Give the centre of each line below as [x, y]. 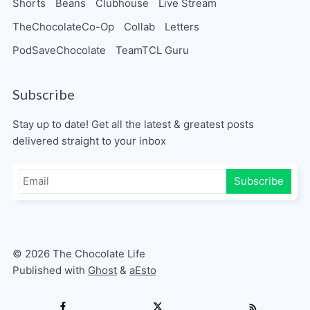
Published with [50, 271]
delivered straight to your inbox [89, 140]
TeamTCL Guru [152, 50]
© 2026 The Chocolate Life [79, 254]
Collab [139, 26]
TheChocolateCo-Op [63, 26]
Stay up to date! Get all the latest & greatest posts [133, 124]
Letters [182, 26]
